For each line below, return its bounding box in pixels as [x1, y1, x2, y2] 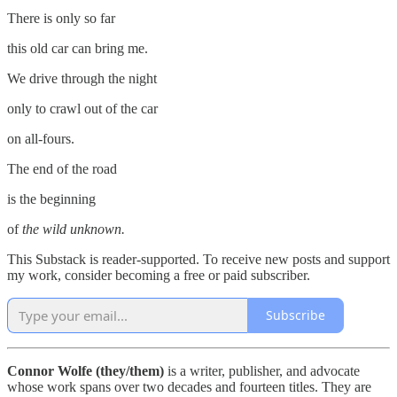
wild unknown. [43, 221, 125, 237]
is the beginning [7, 191, 96, 206]
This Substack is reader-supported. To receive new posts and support [7, 251, 390, 267]
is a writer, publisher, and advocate [164, 362, 360, 378]
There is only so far [7, 10, 115, 26]
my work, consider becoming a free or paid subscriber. [7, 267, 310, 283]
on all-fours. [7, 130, 74, 146]
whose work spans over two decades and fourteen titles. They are [7, 378, 371, 394]
